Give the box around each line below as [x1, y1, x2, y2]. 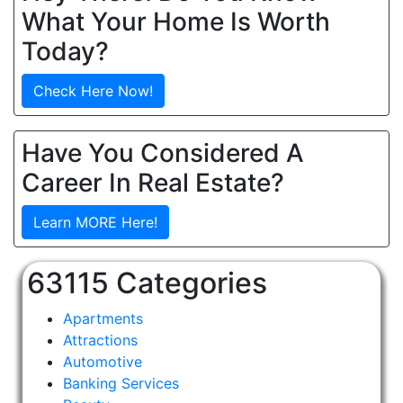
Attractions [63, 331, 139, 350]
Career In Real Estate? [22, 167, 284, 199]
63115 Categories [27, 265, 268, 301]
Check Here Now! [33, 82, 153, 101]
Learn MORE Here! [33, 213, 157, 232]
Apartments [63, 309, 144, 328]
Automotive [63, 353, 143, 372]
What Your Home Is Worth [22, 6, 330, 38]
